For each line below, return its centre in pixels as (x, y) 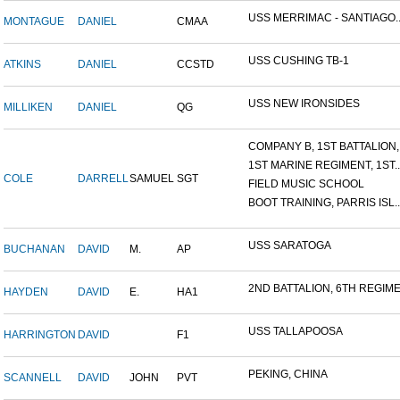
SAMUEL (152, 179)
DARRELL (103, 179)
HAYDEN (26, 292)
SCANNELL (33, 378)
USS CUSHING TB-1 (299, 61)
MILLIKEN (28, 108)
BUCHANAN (34, 250)
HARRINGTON (40, 335)
